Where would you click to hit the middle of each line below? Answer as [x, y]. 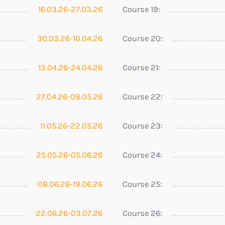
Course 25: [142, 184]
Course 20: [143, 38]
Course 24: [142, 155]
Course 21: [141, 67]
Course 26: [142, 213]
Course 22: [143, 96]
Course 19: [141, 9]
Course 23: [143, 126]
